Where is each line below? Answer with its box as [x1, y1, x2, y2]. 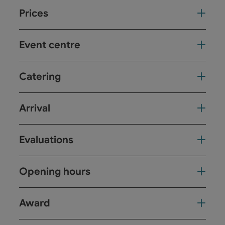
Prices [19, 7, 48, 20]
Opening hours [19, 165, 90, 178]
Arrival [19, 101, 50, 115]
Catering [19, 70, 61, 83]
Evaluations [19, 133, 73, 146]
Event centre [19, 38, 80, 51]
